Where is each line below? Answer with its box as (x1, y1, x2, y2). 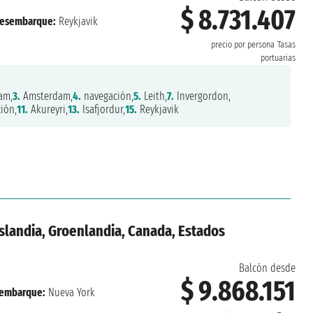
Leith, (140, 89, 167, 103)
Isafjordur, (79, 103, 125, 117)
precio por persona (210, 38, 275, 50)
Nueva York (45, 286, 95, 300)
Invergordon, (173, 89, 231, 103)
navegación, (80, 89, 133, 103)
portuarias (260, 52, 296, 64)
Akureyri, (27, 103, 68, 117)
